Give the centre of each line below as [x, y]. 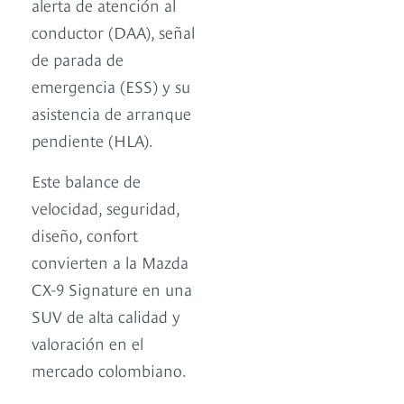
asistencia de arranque [111, 113]
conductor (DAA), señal [113, 32]
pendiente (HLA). [92, 140]
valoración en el [87, 343]
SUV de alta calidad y [106, 316]
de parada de [78, 59]
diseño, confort [85, 234]
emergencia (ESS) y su [111, 86]
